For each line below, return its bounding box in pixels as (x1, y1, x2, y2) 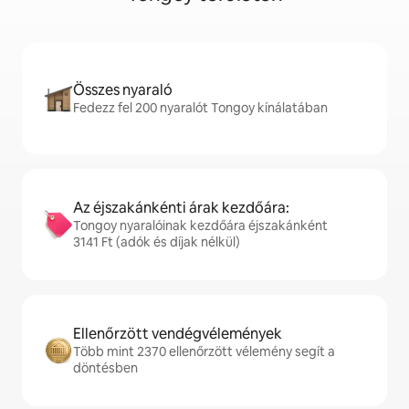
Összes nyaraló (73, 80, 173, 100)
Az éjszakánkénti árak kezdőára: (73, 198, 289, 218)
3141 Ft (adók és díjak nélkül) (73, 234, 240, 251)
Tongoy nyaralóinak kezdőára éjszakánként (73, 217, 328, 235)
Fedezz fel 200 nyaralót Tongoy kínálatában (73, 100, 328, 117)
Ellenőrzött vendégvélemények (73, 324, 282, 344)
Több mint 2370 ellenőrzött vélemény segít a (73, 343, 335, 361)
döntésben (73, 360, 138, 377)
